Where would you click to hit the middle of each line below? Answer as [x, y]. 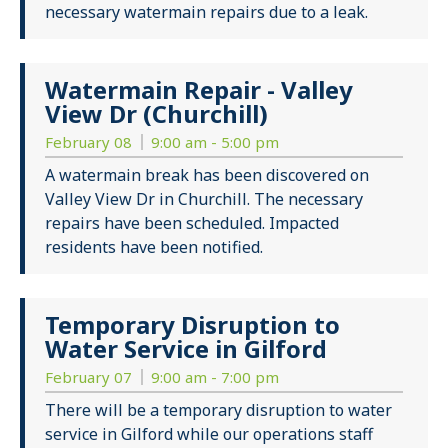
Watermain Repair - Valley [199, 90]
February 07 [90, 377]
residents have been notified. [154, 247]
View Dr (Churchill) [156, 114]
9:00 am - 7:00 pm [215, 377]
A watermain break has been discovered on [207, 175]
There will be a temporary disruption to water [218, 410]
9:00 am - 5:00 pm [215, 142]
